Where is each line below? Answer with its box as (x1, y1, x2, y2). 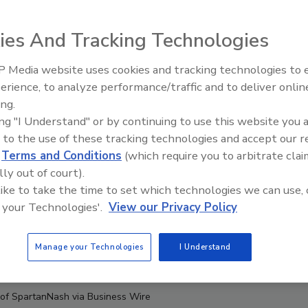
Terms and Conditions (1, 148, 122, 164)
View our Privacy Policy (109, 199, 237, 215)
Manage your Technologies (34, 241, 144, 252)
